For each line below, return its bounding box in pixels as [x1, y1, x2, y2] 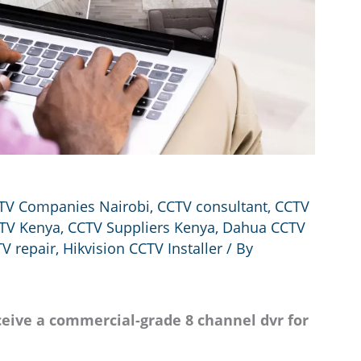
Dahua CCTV [222, 217, 305, 237]
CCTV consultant [157, 196, 268, 216]
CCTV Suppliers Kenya [68, 217, 215, 237]
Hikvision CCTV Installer [63, 238, 222, 258]
